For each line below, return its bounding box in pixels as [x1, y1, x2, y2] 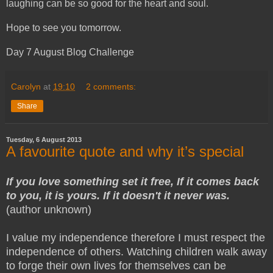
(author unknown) [6, 204, 91, 216]
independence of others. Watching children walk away [6, 246, 267, 258]
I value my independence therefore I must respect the [6, 232, 265, 244]
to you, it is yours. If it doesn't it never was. [6, 190, 230, 202]
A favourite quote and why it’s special [6, 143, 244, 160]
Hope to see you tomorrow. [6, 23, 121, 34]
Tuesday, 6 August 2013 [6, 136, 82, 144]
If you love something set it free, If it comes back [6, 175, 259, 188]
